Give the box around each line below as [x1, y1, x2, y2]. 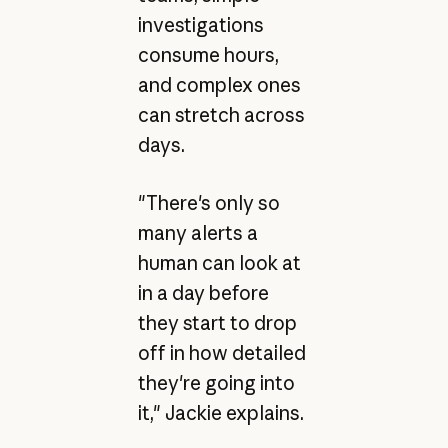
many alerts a [137, 221, 258, 246]
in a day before [137, 281, 269, 306]
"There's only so [137, 191, 280, 216]
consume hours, [137, 42, 279, 67]
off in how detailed [137, 341, 306, 366]
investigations [137, 12, 264, 37]
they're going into [137, 371, 295, 396]
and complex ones [137, 72, 301, 97]
